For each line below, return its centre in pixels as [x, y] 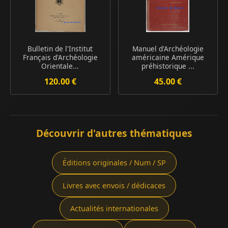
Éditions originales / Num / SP [114, 163]
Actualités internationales [114, 209]
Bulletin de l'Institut [60, 49]
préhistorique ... [168, 66]
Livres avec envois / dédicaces [114, 186]
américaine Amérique [168, 58]
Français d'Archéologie [60, 58]
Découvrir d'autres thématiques [114, 133]
